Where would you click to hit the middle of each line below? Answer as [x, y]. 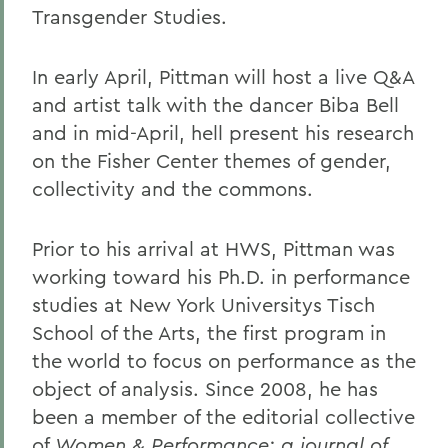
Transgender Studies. [129, 16]
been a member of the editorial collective [223, 416]
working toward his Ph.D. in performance [221, 276]
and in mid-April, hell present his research [223, 132]
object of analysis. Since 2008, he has [205, 388]
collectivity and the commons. [172, 188]
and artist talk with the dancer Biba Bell [215, 104]
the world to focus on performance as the [224, 360]
